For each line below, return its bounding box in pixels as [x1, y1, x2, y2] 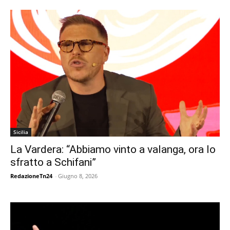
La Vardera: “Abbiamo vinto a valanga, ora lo [10, 143, 216, 156]
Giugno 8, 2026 [58, 171, 98, 180]
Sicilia [13, 128, 28, 136]
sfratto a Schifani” [10, 156, 96, 168]
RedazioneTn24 [10, 171, 52, 180]
